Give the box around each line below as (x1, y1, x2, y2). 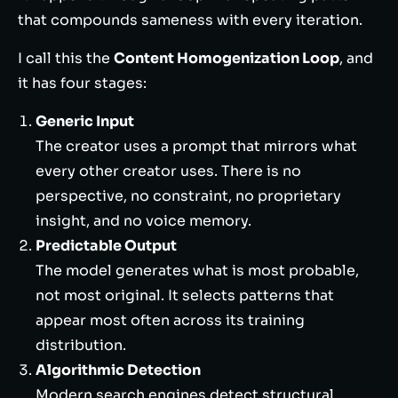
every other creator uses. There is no (36, 162, 301, 180)
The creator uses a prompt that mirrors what (36, 137, 357, 155)
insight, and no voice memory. (36, 211, 251, 230)
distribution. (36, 336, 126, 354)
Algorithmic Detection (36, 361, 201, 379)
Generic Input (36, 112, 134, 131)
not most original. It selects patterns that (36, 286, 334, 305)
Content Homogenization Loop (114, 49, 339, 68)
